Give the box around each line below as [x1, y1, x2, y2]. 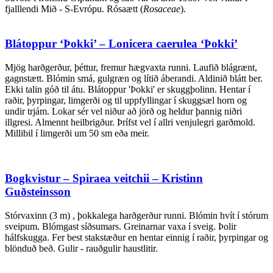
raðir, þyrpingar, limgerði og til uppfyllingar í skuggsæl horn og [5, 94, 247, 105]
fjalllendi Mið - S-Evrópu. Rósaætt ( [5, 4, 143, 15]
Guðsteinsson [5, 185, 71, 199]
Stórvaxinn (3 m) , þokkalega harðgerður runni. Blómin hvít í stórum [5, 210, 268, 221]
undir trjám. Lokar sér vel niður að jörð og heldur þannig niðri [5, 105, 242, 116]
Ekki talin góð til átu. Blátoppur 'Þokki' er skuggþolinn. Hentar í [5, 83, 250, 94]
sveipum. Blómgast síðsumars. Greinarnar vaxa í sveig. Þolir [5, 221, 236, 232]
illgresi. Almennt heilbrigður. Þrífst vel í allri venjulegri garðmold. [5, 116, 255, 127]
